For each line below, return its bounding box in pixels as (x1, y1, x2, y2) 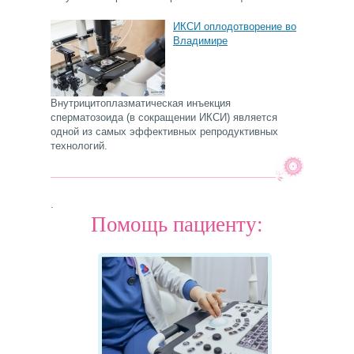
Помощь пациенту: (91, 213, 263, 237)
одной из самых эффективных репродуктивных (51, 126, 278, 138)
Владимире (173, 35, 228, 47)
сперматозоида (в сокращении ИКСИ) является (51, 111, 277, 124)
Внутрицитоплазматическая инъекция (51, 97, 231, 110)
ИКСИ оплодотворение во (173, 21, 296, 33)
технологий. (51, 140, 107, 153)
